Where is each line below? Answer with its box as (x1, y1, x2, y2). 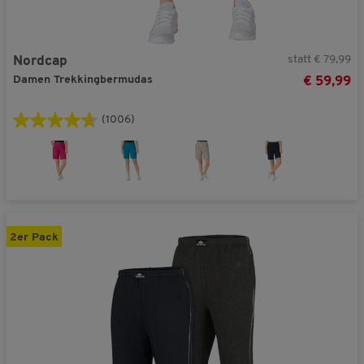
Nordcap (13, 54, 67, 68)
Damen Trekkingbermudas (13, 73, 153, 86)
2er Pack (10, 232, 58, 244)
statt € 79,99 (288, 53, 351, 66)
